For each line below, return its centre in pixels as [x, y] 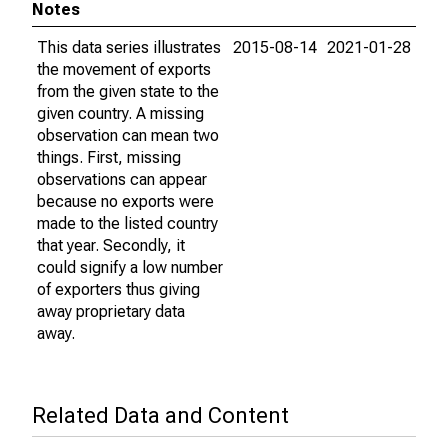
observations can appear [122, 179]
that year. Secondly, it [111, 245]
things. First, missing [109, 157]
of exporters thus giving [118, 289]
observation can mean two [128, 135]
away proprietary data [111, 311]
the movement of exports [124, 69]
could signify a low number [130, 267]
